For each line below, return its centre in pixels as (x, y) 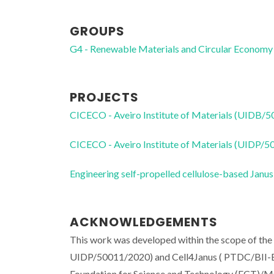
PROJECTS (104, 97)
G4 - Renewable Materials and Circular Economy (171, 48)
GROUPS (97, 31)
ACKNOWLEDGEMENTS (144, 222)
